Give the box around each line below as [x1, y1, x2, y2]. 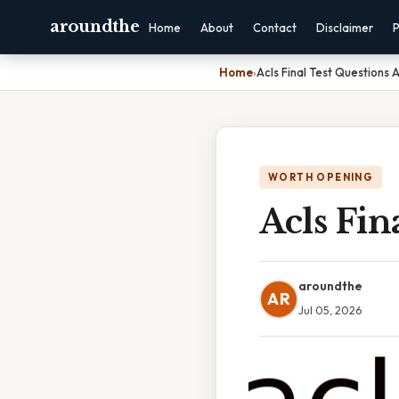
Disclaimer [316, 20, 374, 35]
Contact [253, 20, 297, 35]
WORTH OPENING [268, 171, 374, 183]
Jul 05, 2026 [298, 303, 362, 317]
